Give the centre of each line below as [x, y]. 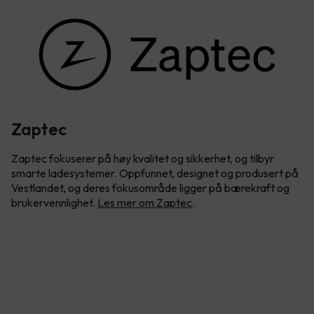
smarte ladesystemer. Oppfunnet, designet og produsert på [155, 173]
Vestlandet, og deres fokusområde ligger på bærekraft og [150, 188]
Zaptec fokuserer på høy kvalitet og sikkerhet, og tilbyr [143, 159]
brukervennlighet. [54, 203]
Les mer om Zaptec [145, 203]
